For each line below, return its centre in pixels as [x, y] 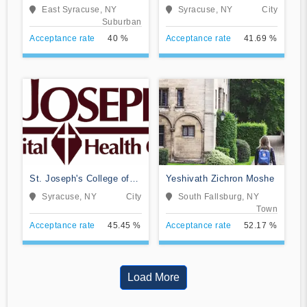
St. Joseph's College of [79, 178]
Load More [153, 277]
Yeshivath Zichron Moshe [220, 178]
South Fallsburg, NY [218, 196]
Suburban [122, 22]
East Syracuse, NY [79, 9]
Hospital [47, 17]
